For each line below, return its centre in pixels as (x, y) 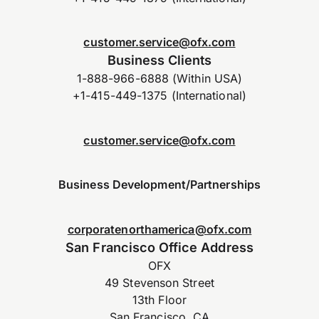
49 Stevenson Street (159, 282)
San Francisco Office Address (159, 247)
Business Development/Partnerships (159, 185)
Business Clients (159, 60)
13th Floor (159, 299)
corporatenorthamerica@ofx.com (159, 229)
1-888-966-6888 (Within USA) (159, 79)
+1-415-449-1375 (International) (159, 96)
